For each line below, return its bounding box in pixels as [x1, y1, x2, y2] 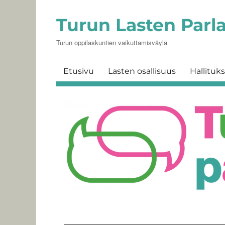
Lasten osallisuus [108, 66, 176, 76]
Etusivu [63, 66, 94, 76]
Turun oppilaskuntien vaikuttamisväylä [56, 38, 167, 47]
